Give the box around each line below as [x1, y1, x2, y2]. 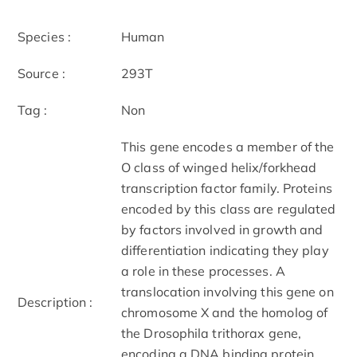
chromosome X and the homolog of [121, 304, 328, 320]
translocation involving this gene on [121, 283, 334, 300]
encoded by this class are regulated [121, 200, 336, 217]
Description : [18, 293, 93, 310]
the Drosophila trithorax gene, [121, 324, 302, 341]
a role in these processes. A [121, 262, 285, 279]
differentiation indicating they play [121, 241, 329, 258]
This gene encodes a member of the [121, 138, 335, 155]
